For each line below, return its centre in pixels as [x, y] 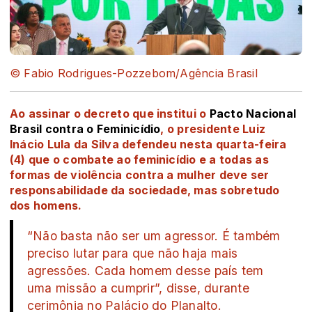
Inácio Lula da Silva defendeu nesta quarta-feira [148, 144]
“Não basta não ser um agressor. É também [154, 235]
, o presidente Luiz [213, 128]
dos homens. [46, 205]
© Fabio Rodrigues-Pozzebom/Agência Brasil [134, 73]
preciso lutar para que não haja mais [133, 253]
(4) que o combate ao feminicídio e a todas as [139, 159]
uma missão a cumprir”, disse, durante [138, 288]
